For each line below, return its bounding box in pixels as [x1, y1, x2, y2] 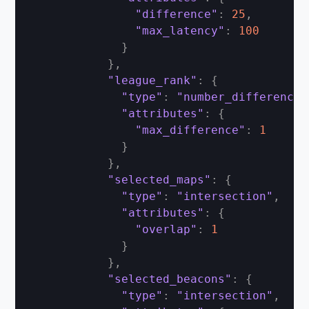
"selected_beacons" [108, 272, 232, 286]
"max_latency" [135, 24, 226, 37]
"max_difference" [135, 123, 246, 137]
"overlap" [135, 223, 198, 236]
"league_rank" [108, 74, 198, 87]
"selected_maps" [108, 173, 212, 186]
